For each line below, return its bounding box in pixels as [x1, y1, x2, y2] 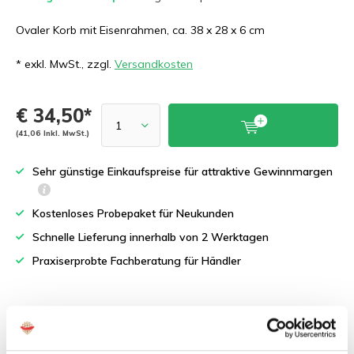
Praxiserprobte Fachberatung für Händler [32, 254, 241, 268]
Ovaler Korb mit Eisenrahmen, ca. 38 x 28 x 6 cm [16, 23, 265, 37]
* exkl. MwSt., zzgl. [16, 57, 115, 71]
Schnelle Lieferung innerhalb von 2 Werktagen [32, 230, 269, 244]
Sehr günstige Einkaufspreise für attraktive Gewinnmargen [32, 164, 333, 179]
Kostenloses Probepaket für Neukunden [32, 206, 234, 220]
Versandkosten [115, 57, 193, 71]
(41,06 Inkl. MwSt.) [16, 128, 89, 137]
